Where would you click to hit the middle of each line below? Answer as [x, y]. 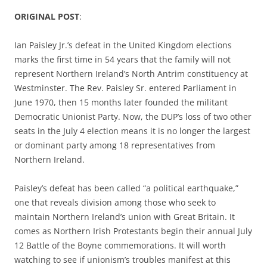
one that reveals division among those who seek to [115, 202]
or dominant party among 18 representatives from [115, 145]
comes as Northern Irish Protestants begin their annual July [133, 231]
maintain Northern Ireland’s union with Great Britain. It [125, 217]
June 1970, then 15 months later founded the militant [121, 102]
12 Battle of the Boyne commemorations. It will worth [120, 245]
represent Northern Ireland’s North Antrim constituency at [131, 74]
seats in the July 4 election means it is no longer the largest [132, 131]
